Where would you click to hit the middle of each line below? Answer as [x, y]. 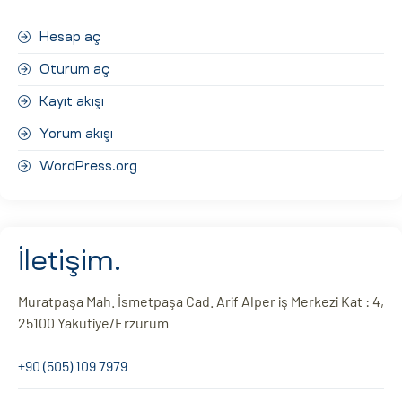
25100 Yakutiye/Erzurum [93, 323]
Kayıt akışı [72, 102]
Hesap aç [70, 37]
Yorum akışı [76, 134]
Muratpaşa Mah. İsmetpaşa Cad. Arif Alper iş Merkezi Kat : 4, [201, 301]
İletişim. [70, 261]
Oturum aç [74, 70]
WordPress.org [88, 166]
